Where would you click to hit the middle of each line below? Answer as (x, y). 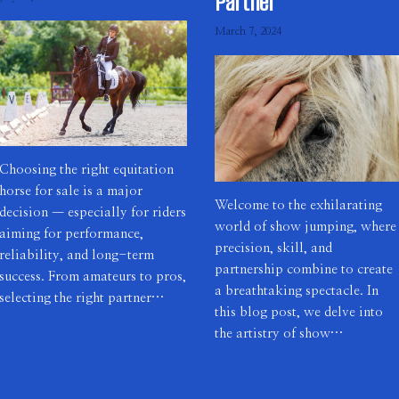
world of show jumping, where (305, 226)
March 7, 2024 (248, 31)
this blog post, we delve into (298, 312)
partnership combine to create (303, 269)
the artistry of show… (278, 333)
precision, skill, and (273, 248)
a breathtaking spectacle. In (296, 290)
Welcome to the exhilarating (298, 205)
